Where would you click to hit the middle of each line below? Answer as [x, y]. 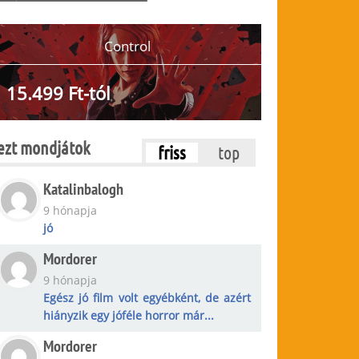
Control [128, 46]
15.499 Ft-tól [58, 93]
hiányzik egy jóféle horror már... [129, 315]
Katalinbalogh [84, 189]
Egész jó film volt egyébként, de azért [147, 297]
